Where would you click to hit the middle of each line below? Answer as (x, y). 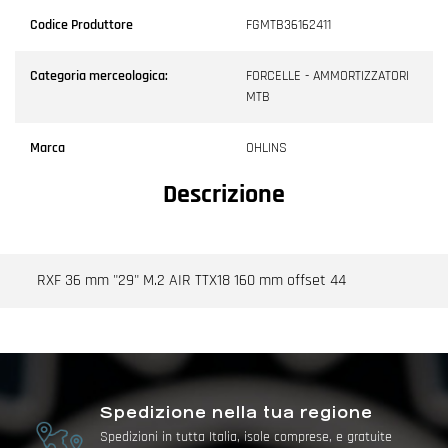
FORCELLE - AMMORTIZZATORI (327, 75)
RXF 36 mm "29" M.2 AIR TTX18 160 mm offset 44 (191, 280)
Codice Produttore (81, 24)
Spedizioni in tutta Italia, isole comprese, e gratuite (245, 436)
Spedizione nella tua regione (236, 412)
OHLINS (266, 147)
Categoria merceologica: (99, 75)
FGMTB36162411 (288, 24)
